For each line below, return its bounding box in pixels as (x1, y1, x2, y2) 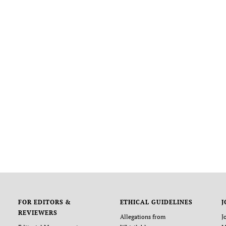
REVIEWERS (18, 209, 58, 217)
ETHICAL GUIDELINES (120, 198, 193, 206)
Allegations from (120, 213, 165, 221)
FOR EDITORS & (18, 198, 72, 206)
